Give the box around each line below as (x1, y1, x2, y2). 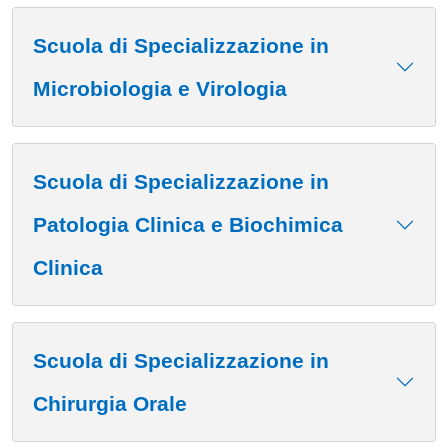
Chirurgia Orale (33, 392, 187, 416)
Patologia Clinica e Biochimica (33, 213, 343, 237)
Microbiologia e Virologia (33, 77, 287, 101)
